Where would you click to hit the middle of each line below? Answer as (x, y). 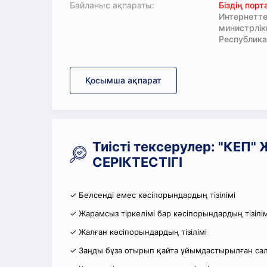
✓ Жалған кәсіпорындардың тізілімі (138, 232)
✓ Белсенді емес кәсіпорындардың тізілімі (153, 195)
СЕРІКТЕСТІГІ (137, 162)
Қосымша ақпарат (123, 80)
